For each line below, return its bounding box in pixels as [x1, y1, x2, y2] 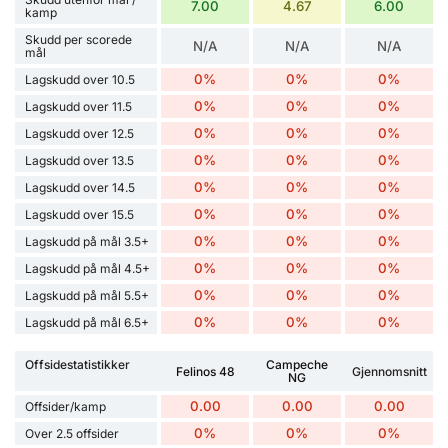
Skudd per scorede [25, 32, 132, 48]
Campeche [266, 357, 329, 373]
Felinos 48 [175, 363, 235, 379]
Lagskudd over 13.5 [25, 153, 134, 169]
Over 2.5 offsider [25, 426, 119, 442]
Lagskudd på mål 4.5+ [25, 261, 150, 277]
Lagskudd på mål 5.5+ [25, 288, 149, 304]
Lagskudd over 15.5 [25, 207, 134, 223]
